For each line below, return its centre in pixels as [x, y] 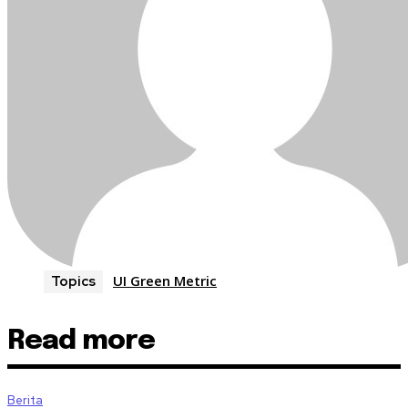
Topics [73, 281]
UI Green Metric [165, 280]
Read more [81, 341]
